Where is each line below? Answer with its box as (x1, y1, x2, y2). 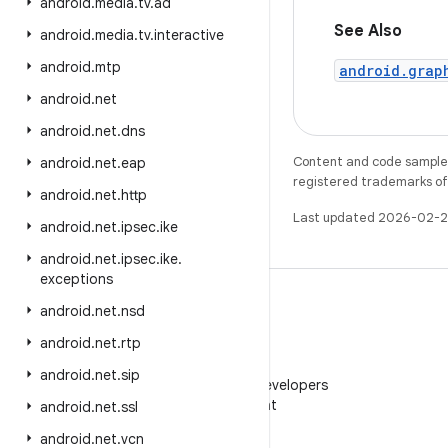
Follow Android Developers (152, 376, 328, 394)
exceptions (40, 270, 113, 288)
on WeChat (203, 396, 277, 414)
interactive (154, 26, 224, 44)
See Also (334, 21, 402, 41)
